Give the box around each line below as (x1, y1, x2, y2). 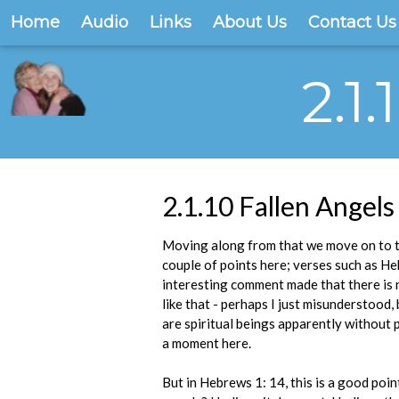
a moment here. (162, 335, 251, 351)
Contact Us (308, 12, 396, 32)
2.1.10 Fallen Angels (162, 190, 395, 222)
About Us (213, 12, 287, 32)
